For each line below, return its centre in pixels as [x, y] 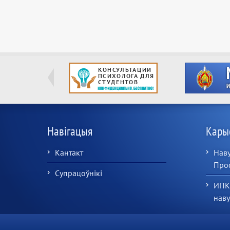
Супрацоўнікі [79, 173]
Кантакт [69, 152]
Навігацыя [70, 131]
